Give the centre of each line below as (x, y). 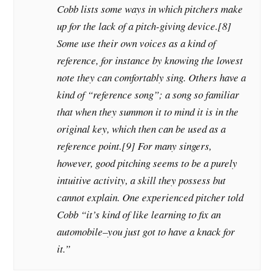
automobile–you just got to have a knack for (146, 232)
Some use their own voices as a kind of (137, 43)
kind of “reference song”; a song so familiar (148, 95)
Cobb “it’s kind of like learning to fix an (139, 215)
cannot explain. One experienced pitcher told (150, 198)
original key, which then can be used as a (142, 129)
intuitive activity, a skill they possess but (142, 180)
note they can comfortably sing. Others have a (152, 78)
